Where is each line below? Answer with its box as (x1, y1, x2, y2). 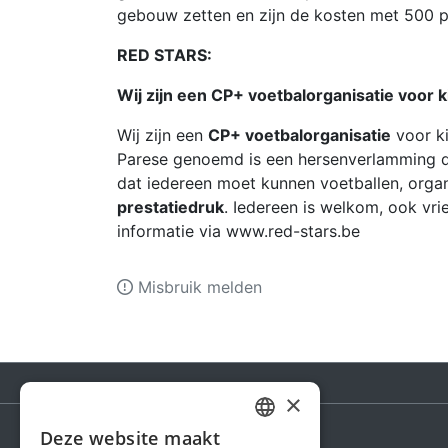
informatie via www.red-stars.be (117, 221, 360, 241)
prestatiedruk (117, 197, 224, 217)
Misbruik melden (133, 277, 262, 297)
